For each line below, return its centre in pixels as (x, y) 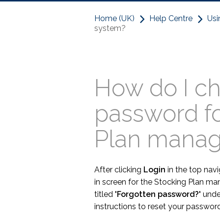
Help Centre (171, 18)
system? (110, 28)
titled (105, 194)
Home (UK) (114, 18)
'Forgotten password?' (158, 194)
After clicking (119, 170)
